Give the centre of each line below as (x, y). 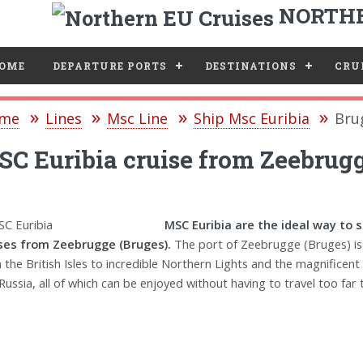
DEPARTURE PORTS (109, 66)
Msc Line (138, 119)
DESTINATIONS (250, 66)
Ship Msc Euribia (251, 119)
